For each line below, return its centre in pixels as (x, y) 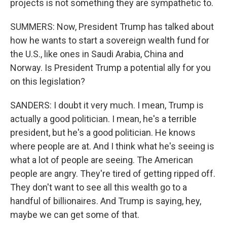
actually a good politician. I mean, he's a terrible (103, 119)
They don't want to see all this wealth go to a (99, 187)
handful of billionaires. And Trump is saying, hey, (106, 201)
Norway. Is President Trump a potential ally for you (110, 68)
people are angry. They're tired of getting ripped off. (113, 174)
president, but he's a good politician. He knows (103, 133)
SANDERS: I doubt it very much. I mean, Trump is (107, 105)
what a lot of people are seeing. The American (102, 160)
